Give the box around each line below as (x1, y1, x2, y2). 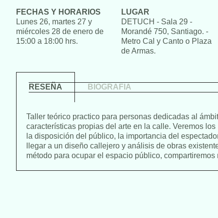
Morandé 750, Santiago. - (121, 27, 208, 36)
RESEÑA (29, 83, 62, 91)
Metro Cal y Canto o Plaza (121, 37, 212, 45)
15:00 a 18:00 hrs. (16, 37, 78, 45)
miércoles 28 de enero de (16, 27, 104, 36)
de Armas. (121, 47, 156, 55)
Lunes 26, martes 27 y (16, 18, 92, 26)
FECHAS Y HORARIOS (16, 8, 101, 16)
